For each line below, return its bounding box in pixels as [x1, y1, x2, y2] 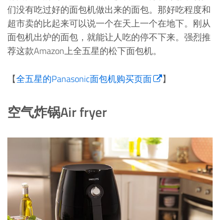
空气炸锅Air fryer [7, 102, 107, 122]
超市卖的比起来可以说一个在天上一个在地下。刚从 [7, 17, 211, 30]
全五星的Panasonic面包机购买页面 [16, 72, 152, 86]
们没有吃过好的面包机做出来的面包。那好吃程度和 [7, 3, 211, 17]
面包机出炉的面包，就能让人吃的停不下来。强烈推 [7, 30, 211, 44]
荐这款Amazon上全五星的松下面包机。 [7, 44, 162, 58]
